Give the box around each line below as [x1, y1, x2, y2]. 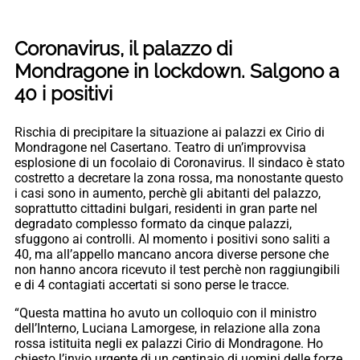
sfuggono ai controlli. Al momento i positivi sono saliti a [14, 231, 330, 247]
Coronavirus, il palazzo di [14, 37, 232, 61]
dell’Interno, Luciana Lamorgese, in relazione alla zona [14, 321, 321, 337]
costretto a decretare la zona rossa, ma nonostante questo [14, 170, 343, 186]
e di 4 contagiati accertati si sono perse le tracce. [14, 277, 289, 293]
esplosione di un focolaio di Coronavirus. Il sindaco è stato [14, 155, 345, 171]
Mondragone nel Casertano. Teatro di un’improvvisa [14, 140, 306, 156]
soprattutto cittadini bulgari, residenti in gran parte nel [14, 201, 317, 217]
